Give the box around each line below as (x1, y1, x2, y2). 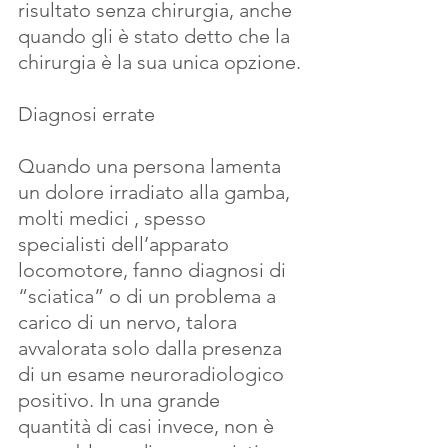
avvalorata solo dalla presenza (18, 336, 287, 360)
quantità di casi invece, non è (18, 414, 279, 438)
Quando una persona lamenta (18, 154, 286, 178)
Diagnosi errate (18, 102, 155, 126)
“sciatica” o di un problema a (18, 284, 281, 308)
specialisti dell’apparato (18, 232, 234, 256)
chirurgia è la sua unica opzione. (18, 50, 301, 74)
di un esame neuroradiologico (18, 362, 289, 386)
